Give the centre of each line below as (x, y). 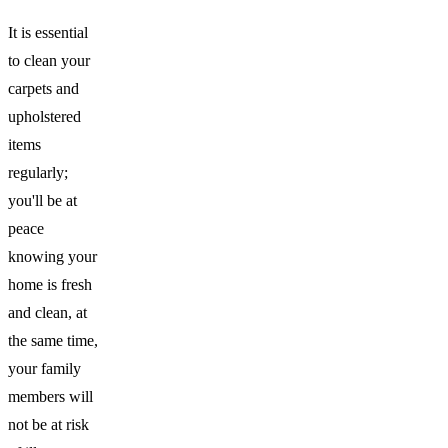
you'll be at (42, 200)
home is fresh (50, 284)
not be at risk (48, 424)
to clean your (49, 60)
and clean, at (47, 312)
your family (44, 368)
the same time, (53, 340)
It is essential (48, 32)
